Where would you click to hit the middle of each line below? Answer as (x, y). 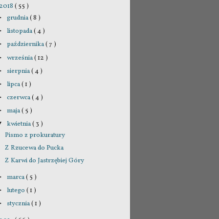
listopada (21, 31)
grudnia (19, 18)
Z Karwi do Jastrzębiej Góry (44, 161)
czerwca (20, 97)
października (26, 44)
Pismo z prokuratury (35, 135)
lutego (17, 191)
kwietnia (20, 124)
